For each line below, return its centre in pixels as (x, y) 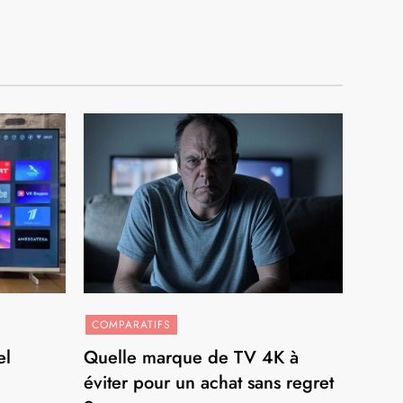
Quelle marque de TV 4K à (192, 357)
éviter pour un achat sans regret (209, 382)
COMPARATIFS (132, 324)
